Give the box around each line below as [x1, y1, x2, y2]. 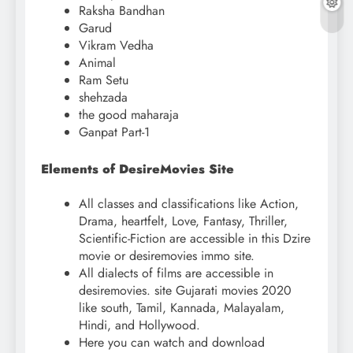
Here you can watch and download [79, 333, 265, 351]
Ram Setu [79, 71, 128, 90]
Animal [79, 54, 116, 72]
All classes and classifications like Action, [79, 194, 299, 213]
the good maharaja [79, 106, 179, 124]
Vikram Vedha [79, 36, 154, 55]
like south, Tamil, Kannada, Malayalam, [79, 298, 284, 317]
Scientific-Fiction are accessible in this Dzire [79, 229, 310, 247]
